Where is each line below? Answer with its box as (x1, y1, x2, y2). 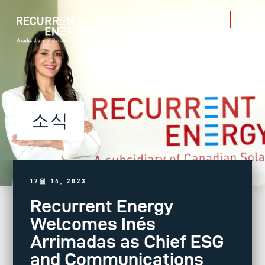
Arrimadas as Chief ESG (30, 231, 224, 251)
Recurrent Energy (30, 196, 173, 216)
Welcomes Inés (30, 214, 156, 234)
